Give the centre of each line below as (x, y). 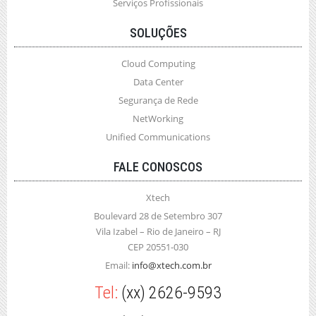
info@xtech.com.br (171, 265)
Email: (118, 265)
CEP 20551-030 (158, 247)
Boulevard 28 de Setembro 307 (158, 216)
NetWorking (158, 119)
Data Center (158, 82)
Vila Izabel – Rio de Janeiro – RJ (158, 231)
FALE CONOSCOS (158, 167)
